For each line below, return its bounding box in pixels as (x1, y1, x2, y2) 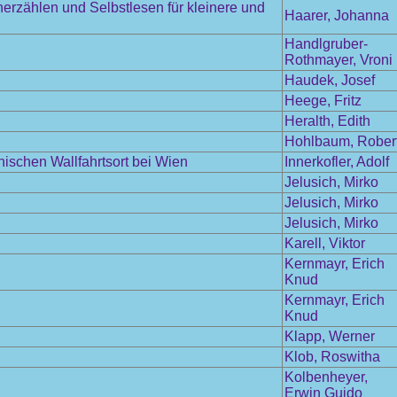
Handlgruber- (284, 36, 368, 51)
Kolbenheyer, (284, 370, 368, 385)
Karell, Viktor (284, 236, 365, 251)
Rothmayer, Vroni (284, 52, 393, 67)
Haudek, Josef (284, 73, 375, 88)
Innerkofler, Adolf (284, 154, 389, 169)
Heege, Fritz (284, 93, 362, 108)
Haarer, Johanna (284, 8, 389, 23)
